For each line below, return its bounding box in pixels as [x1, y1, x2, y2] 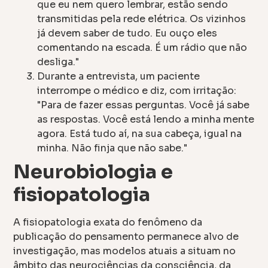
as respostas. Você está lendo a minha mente [37, 112, 255, 126]
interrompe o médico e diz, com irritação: [37, 84, 237, 97]
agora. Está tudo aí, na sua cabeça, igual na [37, 127, 242, 140]
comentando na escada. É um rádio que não [37, 41, 248, 54]
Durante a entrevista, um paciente [37, 69, 200, 83]
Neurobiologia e [13, 159, 173, 184]
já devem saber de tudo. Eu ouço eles [37, 26, 218, 39]
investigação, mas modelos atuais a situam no [13, 244, 236, 257]
